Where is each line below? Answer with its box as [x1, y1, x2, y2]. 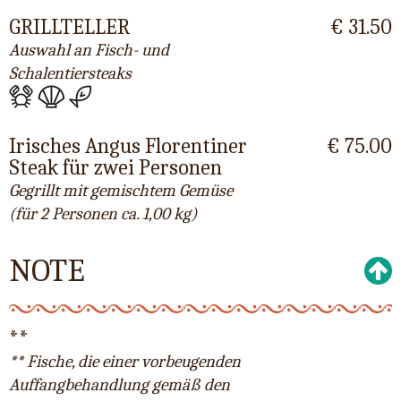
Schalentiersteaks [9, 63, 132, 83]
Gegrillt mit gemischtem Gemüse [9, 181, 233, 201]
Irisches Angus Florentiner [9, 133, 247, 159]
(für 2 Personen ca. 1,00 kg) [9, 204, 197, 225]
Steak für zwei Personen [9, 155, 222, 181]
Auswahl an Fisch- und [9, 39, 169, 60]
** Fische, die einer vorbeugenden [9, 352, 241, 372]
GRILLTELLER [9, 13, 130, 39]
